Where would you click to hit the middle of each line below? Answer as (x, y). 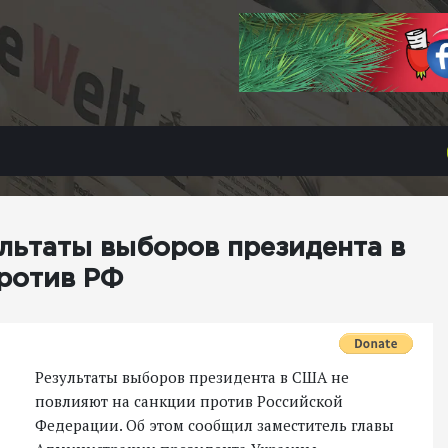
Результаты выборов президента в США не (192, 377)
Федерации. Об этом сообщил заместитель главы (214, 425)
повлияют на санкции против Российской (189, 401)
